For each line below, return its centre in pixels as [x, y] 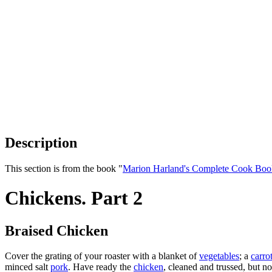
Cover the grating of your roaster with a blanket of [102, 256]
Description [41, 142]
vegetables [219, 256]
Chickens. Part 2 [74, 198]
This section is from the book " [64, 168]
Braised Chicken [56, 230]
